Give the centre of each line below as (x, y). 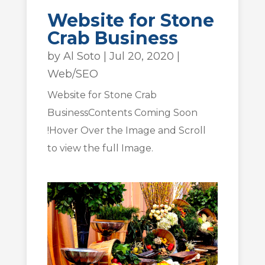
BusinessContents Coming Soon (122, 113)
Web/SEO (72, 74)
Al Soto (82, 56)
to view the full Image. (100, 148)
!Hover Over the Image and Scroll (126, 131)
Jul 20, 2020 (141, 56)
